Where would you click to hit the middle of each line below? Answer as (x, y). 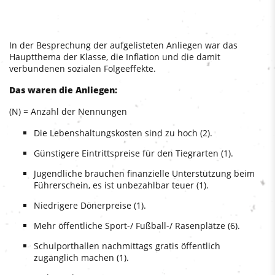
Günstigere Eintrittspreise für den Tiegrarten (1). (134, 153)
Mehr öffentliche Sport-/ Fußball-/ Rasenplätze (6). (137, 225)
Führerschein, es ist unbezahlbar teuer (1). (121, 185)
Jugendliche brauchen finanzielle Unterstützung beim (144, 173)
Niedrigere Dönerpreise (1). (90, 205)
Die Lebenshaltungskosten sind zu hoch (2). (123, 133)
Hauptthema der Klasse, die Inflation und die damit (115, 56)
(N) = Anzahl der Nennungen (68, 111)
